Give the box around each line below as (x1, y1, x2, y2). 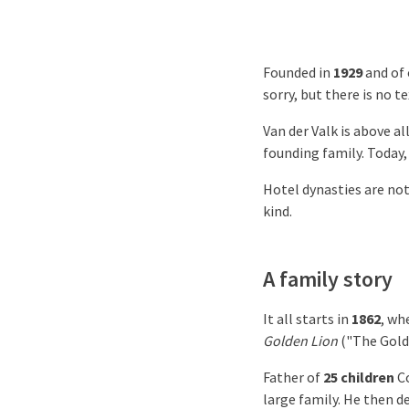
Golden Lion (263, 331, 338, 350)
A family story (263, 265, 393, 293)
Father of (263, 368, 323, 386)
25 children (323, 368, 394, 386)
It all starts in (263, 309, 351, 328)
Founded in (263, 63, 333, 81)
